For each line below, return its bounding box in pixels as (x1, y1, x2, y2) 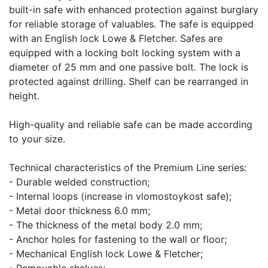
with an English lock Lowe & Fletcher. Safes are (9, 32, 223, 44)
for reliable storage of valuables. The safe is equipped (9, 17, 254, 30)
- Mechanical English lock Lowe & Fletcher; (9, 247, 203, 260)
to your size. (9, 132, 65, 145)
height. (9, 89, 39, 102)
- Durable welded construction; (9, 175, 150, 188)
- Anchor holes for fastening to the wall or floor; (9, 233, 227, 245)
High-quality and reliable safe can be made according (9, 118, 252, 130)
